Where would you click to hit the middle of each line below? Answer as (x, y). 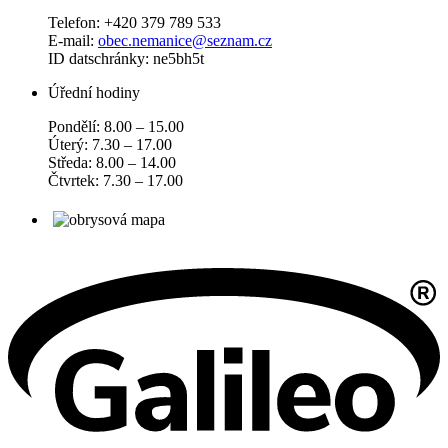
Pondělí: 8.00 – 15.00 (116, 126)
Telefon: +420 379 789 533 (134, 22)
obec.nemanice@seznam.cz (185, 40)
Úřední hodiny (94, 92)
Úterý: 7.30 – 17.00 (110, 144)
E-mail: (73, 40)
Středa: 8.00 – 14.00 (112, 162)
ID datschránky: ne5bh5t (126, 58)
